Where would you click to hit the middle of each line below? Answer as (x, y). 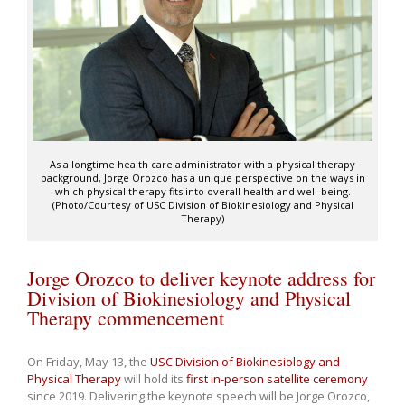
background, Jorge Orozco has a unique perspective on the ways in (202, 178)
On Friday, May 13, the (89, 362)
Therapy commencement (126, 318)
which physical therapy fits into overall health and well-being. (202, 192)
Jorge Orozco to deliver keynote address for (201, 278)
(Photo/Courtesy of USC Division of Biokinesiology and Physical (202, 205)
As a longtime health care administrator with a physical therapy (202, 165)
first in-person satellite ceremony (277, 379)
